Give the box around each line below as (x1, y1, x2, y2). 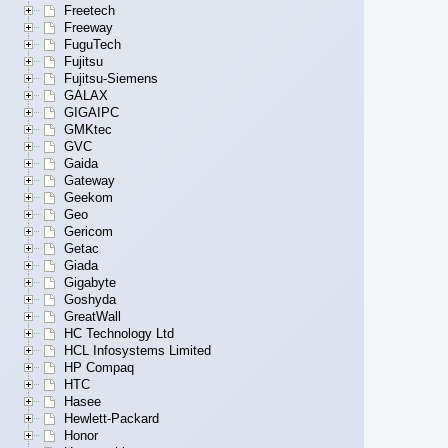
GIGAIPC (64, 105, 119, 121)
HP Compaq (64, 360, 134, 376)
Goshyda (64, 292, 116, 308)
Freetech (64, 3, 115, 19)
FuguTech (64, 37, 121, 53)
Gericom (64, 224, 113, 240)
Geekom (64, 190, 113, 206)
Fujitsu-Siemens (64, 71, 158, 87)
